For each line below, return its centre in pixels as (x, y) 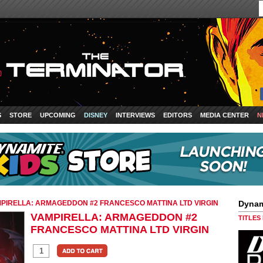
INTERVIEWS (135, 115)
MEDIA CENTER (225, 115)
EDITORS (178, 115)
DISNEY (96, 115)
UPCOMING (58, 115)
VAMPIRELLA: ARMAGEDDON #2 (114, 217)
